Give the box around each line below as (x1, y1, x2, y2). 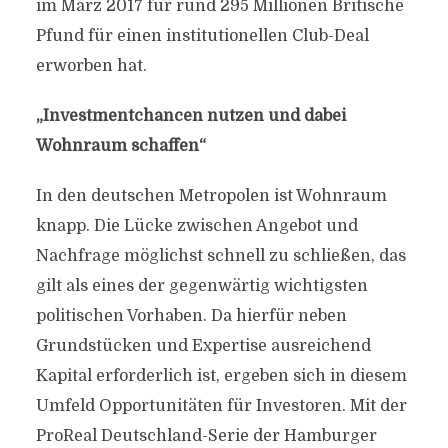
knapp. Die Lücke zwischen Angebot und (35, 217, 358, 235)
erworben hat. (35, 57, 147, 75)
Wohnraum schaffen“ (35, 137, 206, 155)
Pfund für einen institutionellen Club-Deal (35, 27, 369, 45)
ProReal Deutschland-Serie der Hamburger (35, 427, 377, 445)
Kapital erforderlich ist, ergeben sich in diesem (35, 367, 407, 385)
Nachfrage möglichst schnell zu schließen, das (35, 247, 406, 265)
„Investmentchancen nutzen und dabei (35, 107, 346, 125)
